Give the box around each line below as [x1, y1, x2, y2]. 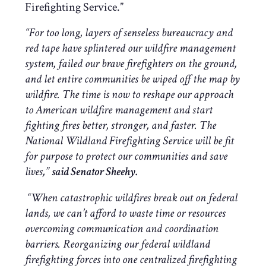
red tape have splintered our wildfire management [25, 40, 236, 56]
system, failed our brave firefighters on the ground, [25, 56, 237, 72]
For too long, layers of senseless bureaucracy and [29, 25, 233, 41]
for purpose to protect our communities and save [25, 148, 227, 164]
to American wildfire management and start [25, 102, 213, 118]
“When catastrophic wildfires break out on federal [27, 189, 237, 205]
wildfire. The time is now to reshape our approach [25, 87, 233, 103]
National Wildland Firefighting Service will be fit [25, 133, 234, 149]
